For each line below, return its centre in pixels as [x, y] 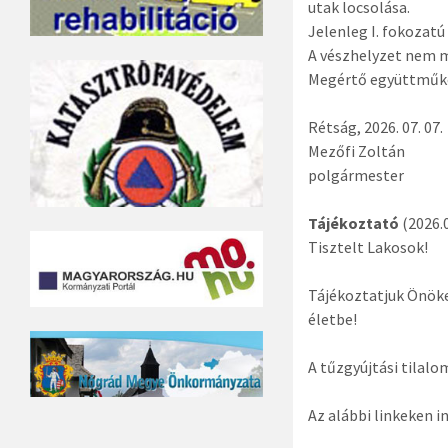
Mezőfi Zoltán [356, 150]
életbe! [332, 318]
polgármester [355, 174]
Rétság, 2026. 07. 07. [375, 126]
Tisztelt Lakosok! [367, 246]
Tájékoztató [353, 222]
